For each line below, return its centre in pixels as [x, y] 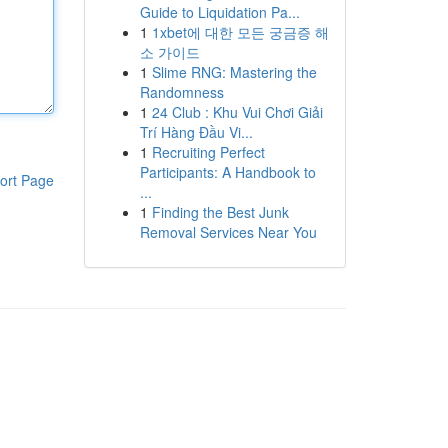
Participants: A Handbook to [227, 172]
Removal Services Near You [228, 232]
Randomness [181, 92]
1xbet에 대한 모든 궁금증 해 [240, 32]
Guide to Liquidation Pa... [219, 12]
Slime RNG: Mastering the [234, 72]
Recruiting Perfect [208, 152]
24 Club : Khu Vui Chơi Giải [237, 112]
